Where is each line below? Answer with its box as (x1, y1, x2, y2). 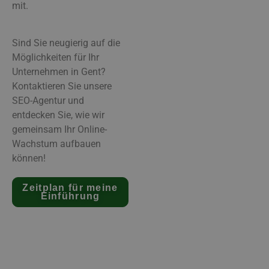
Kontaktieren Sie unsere (12, 80, 112, 92)
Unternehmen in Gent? (12, 65, 106, 77)
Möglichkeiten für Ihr (12, 51, 99, 63)
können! (12, 152, 46, 164)
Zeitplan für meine (22, 183, 118, 193)
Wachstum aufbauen (12, 138, 101, 150)
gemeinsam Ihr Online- (12, 123, 107, 135)
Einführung (40, 191, 100, 202)
